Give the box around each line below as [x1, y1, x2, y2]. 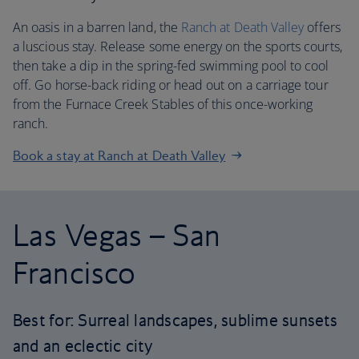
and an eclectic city [13, 336, 153, 356]
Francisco [13, 254, 136, 291]
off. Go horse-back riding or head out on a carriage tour [13, 76, 329, 94]
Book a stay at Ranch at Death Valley [13, 147, 226, 163]
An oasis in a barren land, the [13, 18, 181, 36]
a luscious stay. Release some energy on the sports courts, [13, 38, 342, 55]
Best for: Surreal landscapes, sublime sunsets [13, 310, 337, 330]
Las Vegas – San [13, 216, 221, 253]
